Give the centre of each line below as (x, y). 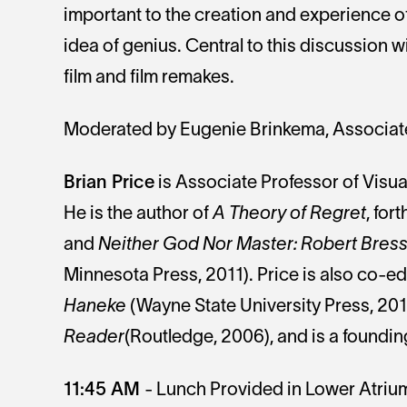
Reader (94, 338)
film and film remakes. (149, 79)
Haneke (95, 308)
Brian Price (109, 184)
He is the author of (138, 215)
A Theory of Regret (289, 215)
